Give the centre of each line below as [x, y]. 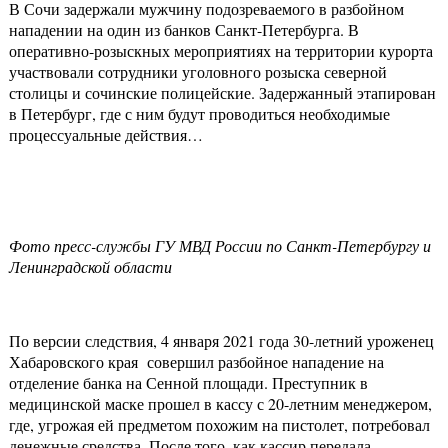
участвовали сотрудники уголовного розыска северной [198, 72]
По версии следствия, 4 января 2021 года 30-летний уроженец [221, 341]
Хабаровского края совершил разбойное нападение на [196, 362]
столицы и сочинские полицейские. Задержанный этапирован [222, 93]
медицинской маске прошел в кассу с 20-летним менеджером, [220, 404]
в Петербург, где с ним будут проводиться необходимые [199, 114]
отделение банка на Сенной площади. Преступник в [188, 383]
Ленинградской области [90, 267]
